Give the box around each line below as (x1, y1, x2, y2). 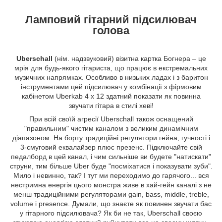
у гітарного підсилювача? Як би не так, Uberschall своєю (20, 209, 202, 217)
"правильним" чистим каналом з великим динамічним (24, 124, 198, 132)
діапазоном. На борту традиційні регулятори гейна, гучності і (12, 133, 210, 142)
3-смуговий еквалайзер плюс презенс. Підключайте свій (20, 143, 202, 151)
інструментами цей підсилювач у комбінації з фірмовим (20, 82, 202, 91)
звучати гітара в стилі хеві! (68, 101, 154, 110)
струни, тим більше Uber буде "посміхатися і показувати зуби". (9, 162, 213, 170)
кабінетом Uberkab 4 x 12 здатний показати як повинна (21, 92, 201, 100)
